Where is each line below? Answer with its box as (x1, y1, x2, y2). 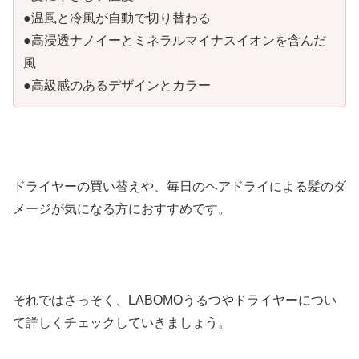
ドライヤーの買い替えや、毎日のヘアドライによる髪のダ (13, 179, 346, 194)
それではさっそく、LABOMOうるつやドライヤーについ (13, 292, 337, 307)
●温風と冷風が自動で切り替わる (23, 10, 211, 25)
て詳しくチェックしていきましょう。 (13, 315, 231, 329)
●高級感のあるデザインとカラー (23, 78, 211, 92)
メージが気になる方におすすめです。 (13, 202, 231, 216)
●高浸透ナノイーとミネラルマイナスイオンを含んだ (23, 33, 326, 47)
